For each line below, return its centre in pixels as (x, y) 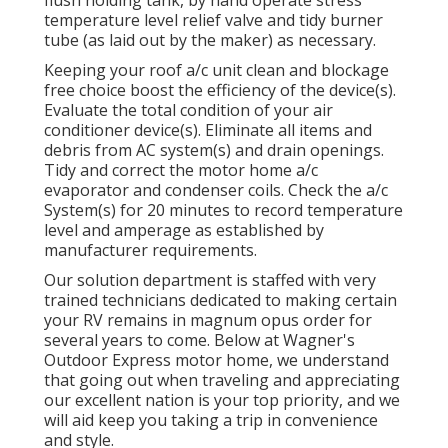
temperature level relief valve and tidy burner (213, 20)
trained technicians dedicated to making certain (220, 300)
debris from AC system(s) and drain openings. (214, 150)
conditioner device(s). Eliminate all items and (208, 130)
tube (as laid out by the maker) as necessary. (210, 40)
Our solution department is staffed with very (210, 280)
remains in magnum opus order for (237, 320)
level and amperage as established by (184, 230)
